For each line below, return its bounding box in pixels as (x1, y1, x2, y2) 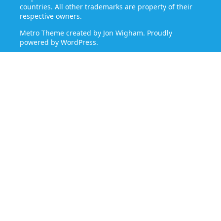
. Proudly (143, 28, 172, 38)
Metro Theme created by (20, 28, 103, 38)
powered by (20, 37, 61, 47)
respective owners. (20, 11, 82, 21)
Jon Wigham (103, 28, 143, 38)
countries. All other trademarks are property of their (20, 2, 192, 12)
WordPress (61, 37, 96, 47)
